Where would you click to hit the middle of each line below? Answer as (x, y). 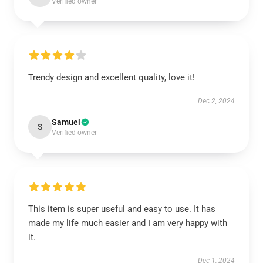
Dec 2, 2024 (216, 101)
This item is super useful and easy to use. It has (122, 209)
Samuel (66, 122)
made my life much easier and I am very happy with (128, 223)
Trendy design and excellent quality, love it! (112, 77)
